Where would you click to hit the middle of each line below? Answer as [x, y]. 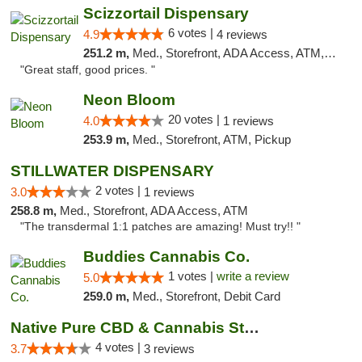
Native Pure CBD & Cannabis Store [252, 328]
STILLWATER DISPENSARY [112, 171]
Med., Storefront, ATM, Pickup [211, 139]
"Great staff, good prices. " [88, 70]
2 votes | [120, 190]
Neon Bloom [129, 100]
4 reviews [242, 34]
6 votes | [192, 33]
